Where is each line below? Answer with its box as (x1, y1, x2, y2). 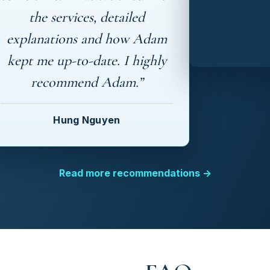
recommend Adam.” (31, 74, 143, 92)
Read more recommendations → (58, 167, 212, 180)
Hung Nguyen (53, 113, 121, 126)
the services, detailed (29, 8, 145, 27)
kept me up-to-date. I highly (7, 52, 166, 70)
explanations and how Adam (7, 30, 167, 48)
